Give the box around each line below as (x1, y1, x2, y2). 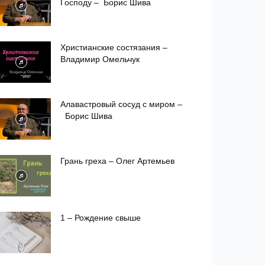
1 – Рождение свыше (60, 213, 141, 222)
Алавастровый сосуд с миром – (60, 99, 182, 109)
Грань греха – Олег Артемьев (60, 156, 174, 166)
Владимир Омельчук (60, 54, 140, 64)
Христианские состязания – (60, 43, 167, 52)
